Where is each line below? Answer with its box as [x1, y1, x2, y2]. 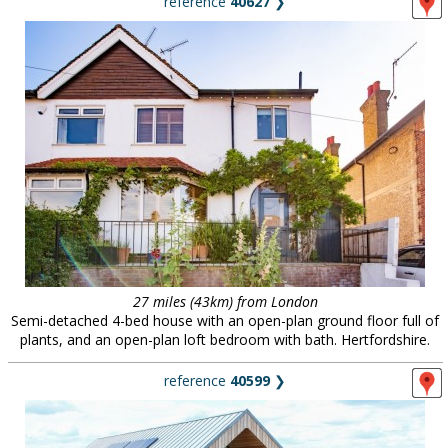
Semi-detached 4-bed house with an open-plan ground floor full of [11, 311, 439, 330]
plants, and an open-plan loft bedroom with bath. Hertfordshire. [20, 330, 430, 349]
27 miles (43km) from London [132, 292, 318, 311]
